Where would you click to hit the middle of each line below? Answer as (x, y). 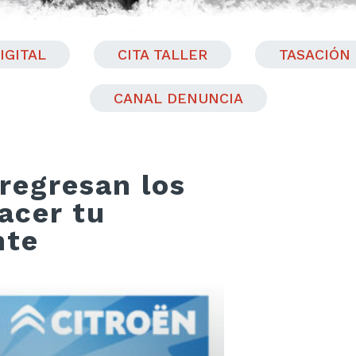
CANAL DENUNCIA (178, 98)
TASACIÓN (314, 54)
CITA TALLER (162, 54)
